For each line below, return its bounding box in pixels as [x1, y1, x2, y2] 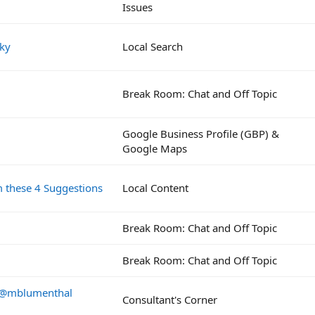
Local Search [122, 39, 183, 53]
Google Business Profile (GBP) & [122, 126, 279, 141]
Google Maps [122, 141, 187, 155]
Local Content [122, 180, 188, 195]
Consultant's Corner [122, 292, 217, 307]
